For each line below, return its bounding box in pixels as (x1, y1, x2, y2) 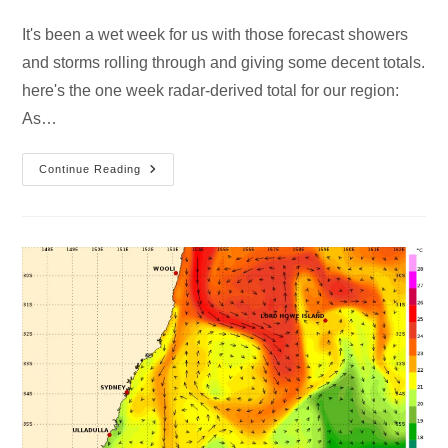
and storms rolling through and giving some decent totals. (22, 53, 426, 71)
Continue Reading (39, 162, 142, 175)
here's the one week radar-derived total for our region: (22, 81, 400, 99)
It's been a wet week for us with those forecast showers (22, 25, 409, 43)
